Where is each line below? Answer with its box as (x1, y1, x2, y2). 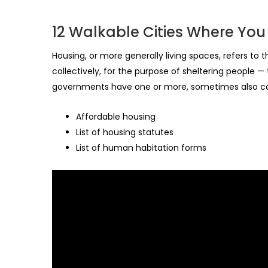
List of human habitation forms (76, 142, 206, 154)
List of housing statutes (76, 126, 173, 139)
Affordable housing (76, 111, 156, 123)
